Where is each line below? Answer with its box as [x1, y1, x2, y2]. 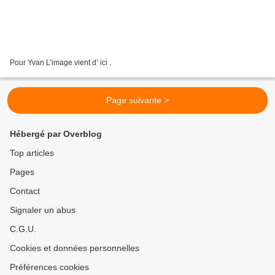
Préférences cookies [10, 262, 89, 273]
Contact [10, 186, 40, 196]
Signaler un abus [10, 205, 76, 215]
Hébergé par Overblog [10, 129, 102, 139]
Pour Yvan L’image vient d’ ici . [10, 58, 111, 68]
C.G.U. [10, 224, 36, 234]
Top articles [10, 148, 54, 158]
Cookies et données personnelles [10, 243, 139, 254]
